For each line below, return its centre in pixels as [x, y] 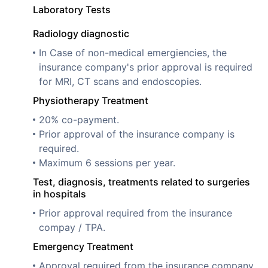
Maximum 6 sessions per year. [107, 162]
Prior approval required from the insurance [135, 213]
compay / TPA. [72, 227]
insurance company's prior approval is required [146, 67]
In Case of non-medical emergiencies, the [133, 52]
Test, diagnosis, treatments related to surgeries [141, 182]
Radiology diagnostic [81, 33]
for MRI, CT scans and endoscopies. [120, 81]
